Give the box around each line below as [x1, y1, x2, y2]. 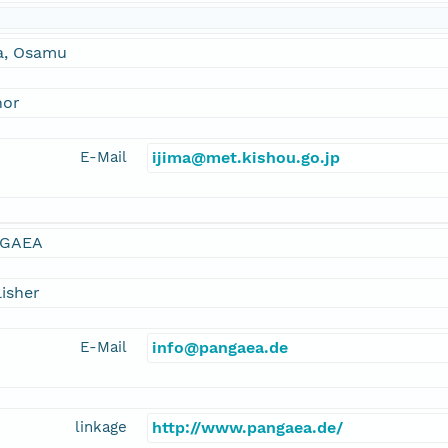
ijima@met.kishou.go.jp [152, 148, 340, 168]
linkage [75, 418, 127, 437]
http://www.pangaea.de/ [152, 418, 343, 438]
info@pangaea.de [152, 338, 288, 358]
